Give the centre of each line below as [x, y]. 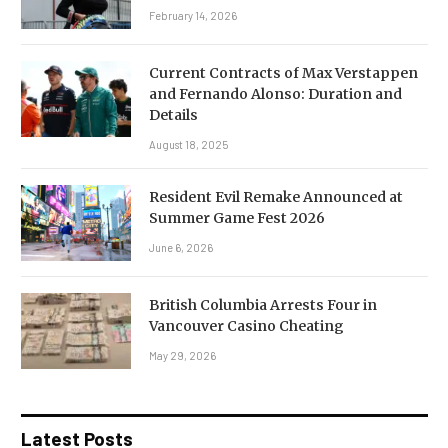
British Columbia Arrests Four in [263, 304]
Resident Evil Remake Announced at [276, 196]
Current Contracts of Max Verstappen [283, 72]
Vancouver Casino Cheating [246, 325]
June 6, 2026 [181, 247]
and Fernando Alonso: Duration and [275, 93]
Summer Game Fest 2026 [237, 217]
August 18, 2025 [188, 144]
